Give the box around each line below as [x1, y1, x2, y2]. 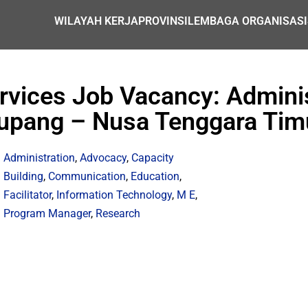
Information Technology [56, 188, 173, 201]
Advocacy [80, 151, 127, 164]
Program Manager [3, 207, 91, 220]
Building [3, 170, 44, 183]
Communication [48, 170, 126, 183]
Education [131, 170, 180, 183]
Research [96, 207, 141, 220]
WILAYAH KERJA [54, 14, 139, 27]
